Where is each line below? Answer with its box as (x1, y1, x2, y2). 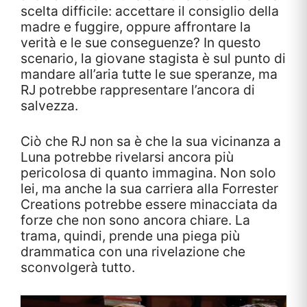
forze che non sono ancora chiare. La (21, 212, 250, 229)
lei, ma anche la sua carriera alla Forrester (21, 180, 278, 197)
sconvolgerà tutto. (21, 259, 135, 276)
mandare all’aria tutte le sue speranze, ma (21, 66, 278, 83)
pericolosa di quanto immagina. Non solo (21, 164, 276, 182)
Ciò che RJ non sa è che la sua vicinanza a (21, 133, 281, 150)
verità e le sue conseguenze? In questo (21, 34, 261, 51)
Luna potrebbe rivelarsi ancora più (21, 149, 234, 166)
